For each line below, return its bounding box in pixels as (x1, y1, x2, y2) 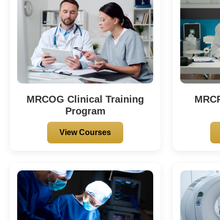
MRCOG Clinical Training (27, 93, 144, 105)
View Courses (59, 128, 111, 137)
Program (65, 105, 106, 116)
